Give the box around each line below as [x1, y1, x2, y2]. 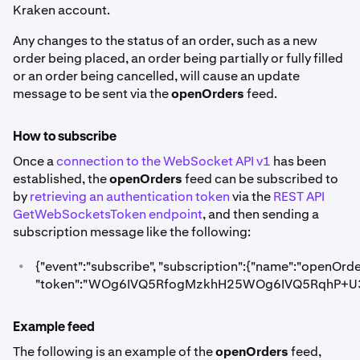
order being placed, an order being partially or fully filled [13, 50, 343, 67]
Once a [13, 153, 56, 170]
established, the [13, 170, 109, 187]
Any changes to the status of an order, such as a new [13, 32, 317, 49]
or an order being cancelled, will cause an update [13, 67, 300, 84]
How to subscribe [13, 131, 117, 144]
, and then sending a [202, 206, 319, 223]
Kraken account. [13, 2, 110, 18]
